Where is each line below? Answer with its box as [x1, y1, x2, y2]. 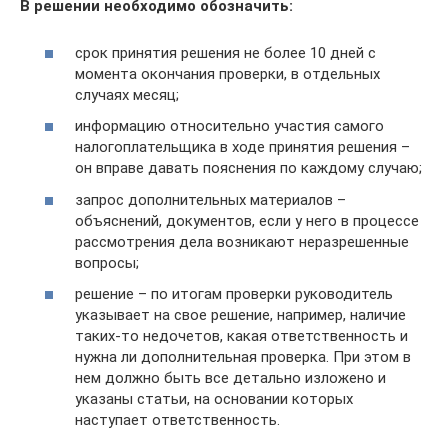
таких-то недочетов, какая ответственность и [75, 327, 408, 346]
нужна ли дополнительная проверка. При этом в [75, 348, 411, 367]
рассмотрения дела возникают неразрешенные [75, 232, 409, 251]
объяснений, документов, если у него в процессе [75, 211, 419, 230]
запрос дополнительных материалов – [75, 190, 346, 209]
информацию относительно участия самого [75, 117, 384, 136]
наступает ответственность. [75, 411, 280, 430]
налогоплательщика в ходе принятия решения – [75, 138, 410, 157]
